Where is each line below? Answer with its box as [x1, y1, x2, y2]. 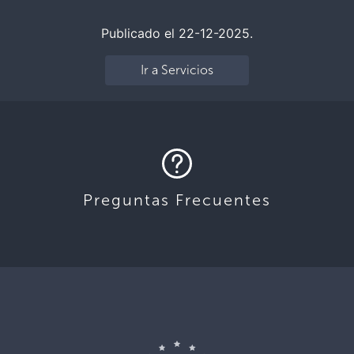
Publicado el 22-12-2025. [101, 25, 253, 41]
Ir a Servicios [140, 62, 213, 77]
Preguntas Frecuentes [83, 190, 271, 209]
